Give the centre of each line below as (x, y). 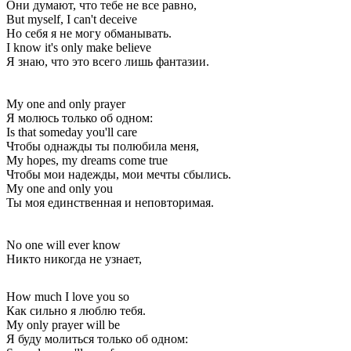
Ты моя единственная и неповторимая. (110, 202)
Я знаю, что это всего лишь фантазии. (108, 61)
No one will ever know (63, 244)
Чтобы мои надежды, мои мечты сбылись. (119, 174)
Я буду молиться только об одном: (97, 338)
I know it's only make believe (79, 47)
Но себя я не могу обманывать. (89, 33)
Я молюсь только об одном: (80, 118)
